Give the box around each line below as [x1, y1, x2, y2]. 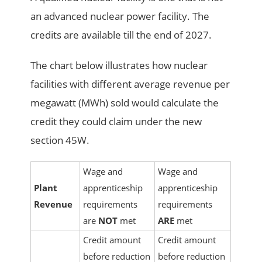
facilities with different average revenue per [30, 77, 230, 91]
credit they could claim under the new [30, 115, 202, 129]
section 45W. [30, 133, 90, 147]
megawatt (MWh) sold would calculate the [30, 96, 219, 110]
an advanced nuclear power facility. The [30, 9, 210, 23]
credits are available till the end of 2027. [30, 28, 212, 42]
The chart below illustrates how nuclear [30, 58, 208, 73]
